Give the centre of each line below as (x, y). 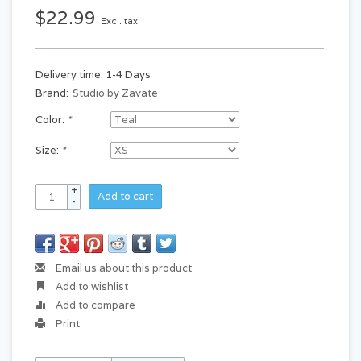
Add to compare (94, 305)
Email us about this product (122, 268)
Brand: (52, 93)
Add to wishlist (91, 286)
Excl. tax (119, 21)
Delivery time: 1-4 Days (93, 75)
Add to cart (125, 196)
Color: (51, 120)
